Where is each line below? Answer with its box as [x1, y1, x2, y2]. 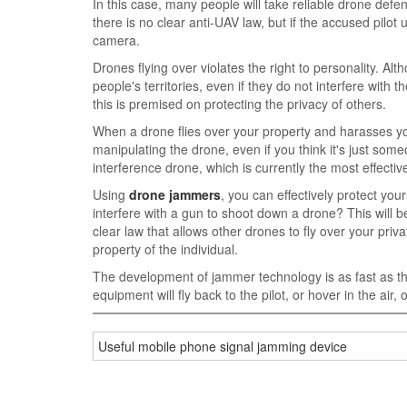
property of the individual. [93, 239, 238, 258]
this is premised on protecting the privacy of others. [93, 94, 386, 113]
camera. [93, 30, 140, 49]
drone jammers [129, 184, 221, 203]
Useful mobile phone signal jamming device [98, 337, 347, 356]
